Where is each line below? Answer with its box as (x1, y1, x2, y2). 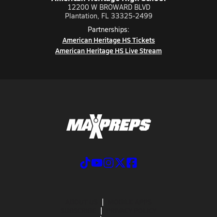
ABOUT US (65, 196, 98, 206)
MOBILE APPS (108, 196, 152, 206)
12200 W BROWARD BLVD (67, 2, 150, 12)
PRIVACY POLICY (106, 205, 156, 215)
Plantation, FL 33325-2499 (64, 11, 153, 20)
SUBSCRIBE (61, 205, 96, 215)
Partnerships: (88, 25, 129, 34)
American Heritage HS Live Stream (55, 46, 162, 55)
